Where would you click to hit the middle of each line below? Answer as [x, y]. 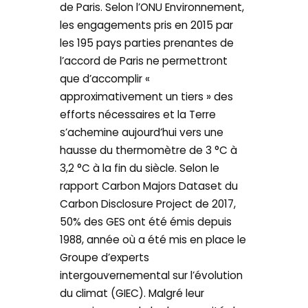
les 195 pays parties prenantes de [147, 43]
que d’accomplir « [105, 78]
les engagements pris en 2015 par [147, 25]
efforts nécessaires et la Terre [138, 114]
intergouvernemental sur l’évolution [152, 275]
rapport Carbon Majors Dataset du [149, 186]
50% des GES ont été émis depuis [146, 221]
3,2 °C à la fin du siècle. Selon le [140, 168]
